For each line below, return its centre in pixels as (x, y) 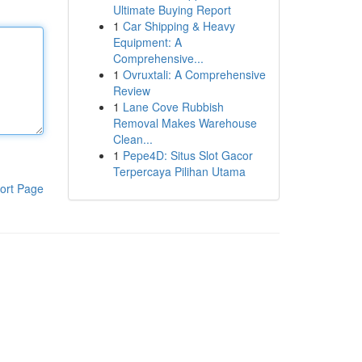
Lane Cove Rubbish (173, 107)
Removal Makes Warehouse (185, 123)
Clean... (133, 139)
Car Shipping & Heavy (179, 26)
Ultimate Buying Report (172, 10)
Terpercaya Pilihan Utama (179, 171)
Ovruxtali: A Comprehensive (194, 74)
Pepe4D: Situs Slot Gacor (187, 155)
